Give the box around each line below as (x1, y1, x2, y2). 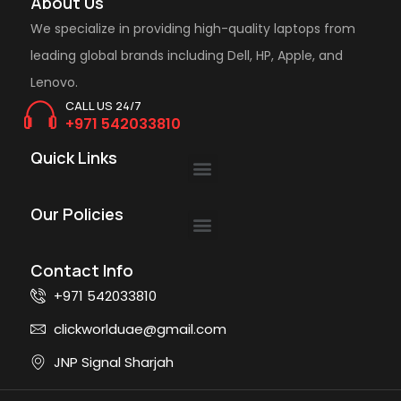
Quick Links (30, 146, 117, 168)
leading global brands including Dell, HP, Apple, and (30, 46, 343, 64)
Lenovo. (30, 73, 78, 91)
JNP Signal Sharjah (54, 352, 175, 371)
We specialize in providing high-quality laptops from (30, 19, 355, 38)
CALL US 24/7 (65, 97, 141, 114)
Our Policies (30, 202, 124, 225)
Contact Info (30, 259, 133, 281)
